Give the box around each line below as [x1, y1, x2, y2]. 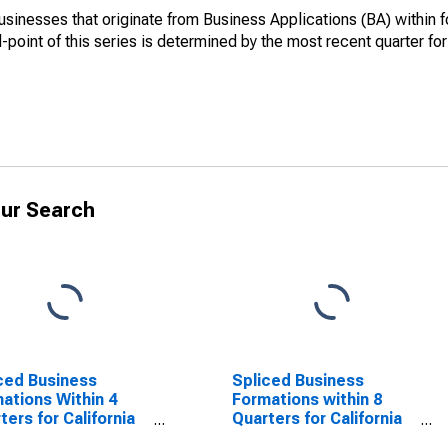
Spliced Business [231, 371, 364, 390]
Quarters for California [231, 409, 402, 428]
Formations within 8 [231, 390, 382, 409]
